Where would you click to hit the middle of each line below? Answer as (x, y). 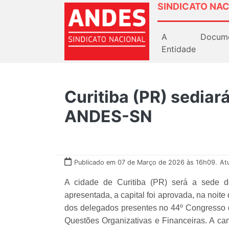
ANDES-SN (108, 116)
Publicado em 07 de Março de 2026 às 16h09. (146, 162)
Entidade (179, 49)
